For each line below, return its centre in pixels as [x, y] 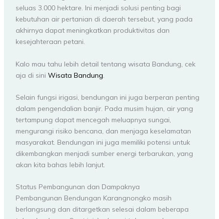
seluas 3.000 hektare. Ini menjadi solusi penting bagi [98, 8]
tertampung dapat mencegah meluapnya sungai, [93, 120]
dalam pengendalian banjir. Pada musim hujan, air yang [104, 109]
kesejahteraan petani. [50, 42]
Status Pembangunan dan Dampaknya [77, 187]
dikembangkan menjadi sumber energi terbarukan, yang [104, 153]
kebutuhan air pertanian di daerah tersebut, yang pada [104, 19]
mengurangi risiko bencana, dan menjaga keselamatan [103, 131]
